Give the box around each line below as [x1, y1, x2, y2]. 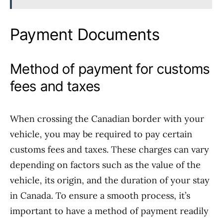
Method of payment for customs [10, 60, 210, 77]
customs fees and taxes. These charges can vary [10, 144, 209, 155]
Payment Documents [10, 25, 160, 44]
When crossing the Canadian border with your [10, 113, 204, 124]
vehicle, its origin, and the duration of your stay [10, 174, 210, 186]
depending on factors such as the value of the [10, 159, 201, 170]
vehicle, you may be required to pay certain [10, 128, 192, 140]
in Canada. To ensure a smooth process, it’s [10, 190, 190, 201]
